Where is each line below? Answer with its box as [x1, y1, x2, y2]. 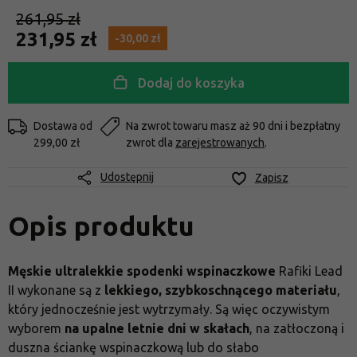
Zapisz [254, 171, 288, 185]
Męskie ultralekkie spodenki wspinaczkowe [8, 263, 276, 278]
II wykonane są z [8, 282, 104, 297]
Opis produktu [8, 210, 194, 241]
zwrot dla [126, 136, 176, 150]
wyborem [8, 320, 65, 335]
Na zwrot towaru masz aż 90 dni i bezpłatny [126, 120, 341, 133]
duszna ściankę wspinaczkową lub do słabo [8, 339, 259, 355]
